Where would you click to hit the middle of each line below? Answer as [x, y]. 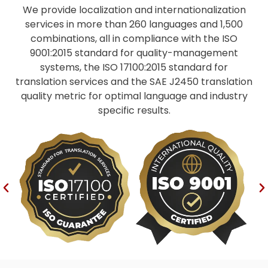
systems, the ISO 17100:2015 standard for [134, 68]
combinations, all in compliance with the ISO [134, 39]
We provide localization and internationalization [134, 10]
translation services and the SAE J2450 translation [134, 82]
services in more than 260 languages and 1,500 [134, 25]
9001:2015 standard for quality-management [134, 53]
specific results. [134, 111]
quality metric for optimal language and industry [134, 96]
